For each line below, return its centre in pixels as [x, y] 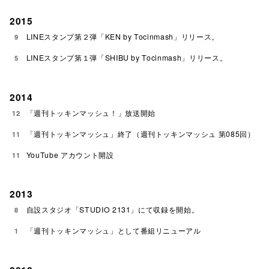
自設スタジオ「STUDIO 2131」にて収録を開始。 [113, 210]
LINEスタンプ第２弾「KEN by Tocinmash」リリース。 [122, 37]
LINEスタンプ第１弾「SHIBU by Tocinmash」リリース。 [127, 58]
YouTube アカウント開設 [70, 155]
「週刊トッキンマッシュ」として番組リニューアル [113, 231]
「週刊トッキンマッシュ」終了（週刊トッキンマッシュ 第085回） [141, 134]
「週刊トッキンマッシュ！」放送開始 [91, 113]
